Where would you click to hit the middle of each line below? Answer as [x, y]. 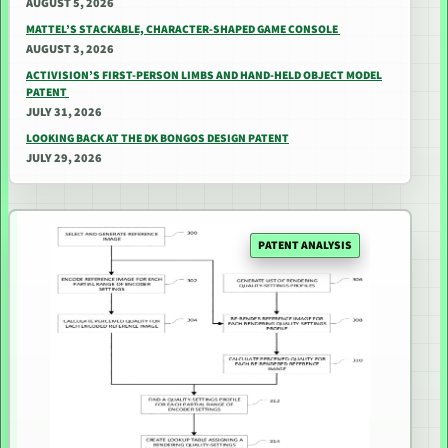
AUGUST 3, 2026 [70, 49]
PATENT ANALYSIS [305, 245]
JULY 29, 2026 [64, 158]
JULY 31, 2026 [64, 112]
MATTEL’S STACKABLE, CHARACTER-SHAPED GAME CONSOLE [183, 29]
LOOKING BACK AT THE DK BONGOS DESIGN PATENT [157, 138]
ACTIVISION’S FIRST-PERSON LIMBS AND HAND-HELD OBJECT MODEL [204, 75]
